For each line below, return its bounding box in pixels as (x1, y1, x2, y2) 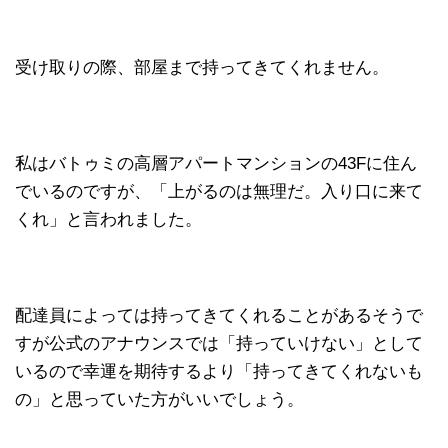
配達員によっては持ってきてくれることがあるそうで (15, 305, 423, 325)
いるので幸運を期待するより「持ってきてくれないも (15, 361, 423, 381)
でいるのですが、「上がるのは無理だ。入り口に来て (15, 181, 423, 201)
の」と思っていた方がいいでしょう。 (15, 389, 304, 409)
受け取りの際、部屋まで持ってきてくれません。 (15, 57, 389, 77)
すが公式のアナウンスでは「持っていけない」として (15, 333, 423, 353)
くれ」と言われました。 (15, 209, 202, 229)
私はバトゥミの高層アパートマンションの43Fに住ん (15, 153, 417, 173)
